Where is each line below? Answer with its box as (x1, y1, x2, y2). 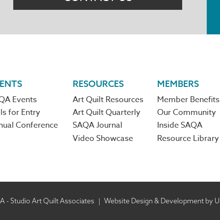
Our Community (157, 107, 216, 119)
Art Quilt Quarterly (73, 107, 141, 119)
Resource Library (157, 132, 219, 144)
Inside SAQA (157, 119, 202, 132)
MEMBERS (157, 78, 199, 90)
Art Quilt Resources (73, 93, 144, 106)
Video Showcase (73, 132, 134, 144)
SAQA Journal (73, 119, 123, 132)
